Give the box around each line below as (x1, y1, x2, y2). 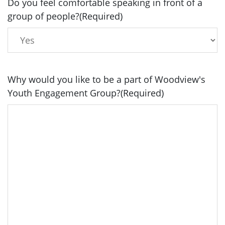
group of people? (8, 10, 79, 22)
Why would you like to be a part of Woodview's (8, 73, 205, 85)
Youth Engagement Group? (8, 87, 121, 99)
